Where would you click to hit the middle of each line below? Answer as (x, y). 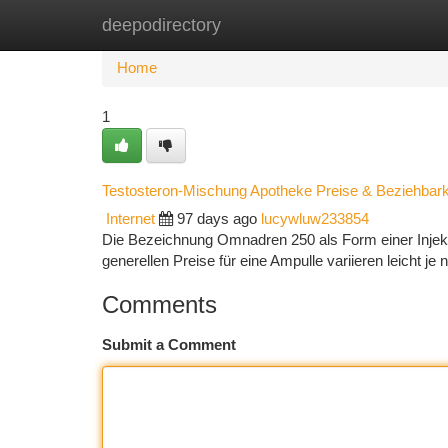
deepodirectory (161, 25)
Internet (130, 219)
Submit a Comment (169, 345)
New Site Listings (258, 25)
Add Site (372, 25)
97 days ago (217, 219)
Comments (159, 304)
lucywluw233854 (315, 219)
